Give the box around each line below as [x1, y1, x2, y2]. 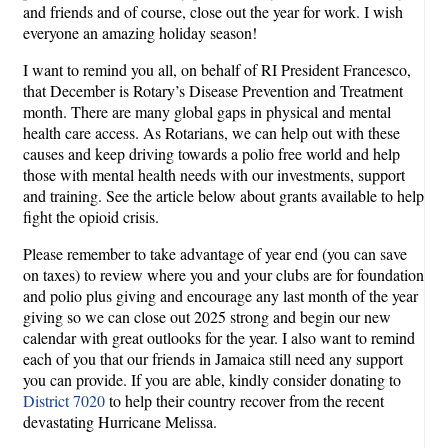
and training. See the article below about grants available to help [23, 184, 424, 206]
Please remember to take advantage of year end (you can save [23, 242, 407, 264]
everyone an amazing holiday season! [23, 21, 257, 43]
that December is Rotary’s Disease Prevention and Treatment [23, 79, 403, 101]
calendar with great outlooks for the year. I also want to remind [23, 326, 415, 348]
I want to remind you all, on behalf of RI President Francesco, [23, 58, 411, 80]
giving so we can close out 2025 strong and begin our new [23, 305, 391, 327]
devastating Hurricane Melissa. [23, 410, 217, 432]
